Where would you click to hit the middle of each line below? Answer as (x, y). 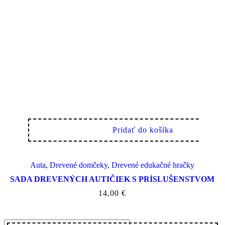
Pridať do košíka (143, 130)
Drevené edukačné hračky (153, 165)
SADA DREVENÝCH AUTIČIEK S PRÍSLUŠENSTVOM (113, 179)
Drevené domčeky (79, 165)
